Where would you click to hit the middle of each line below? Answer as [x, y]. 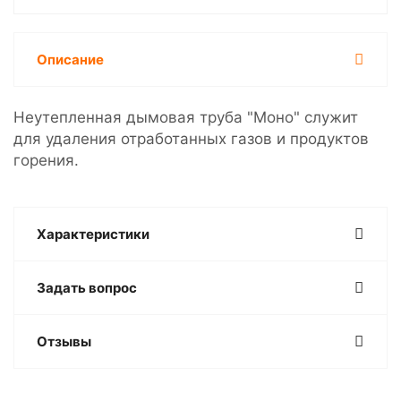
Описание [70, 60]
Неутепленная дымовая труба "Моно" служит [186, 117]
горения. [46, 160]
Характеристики [93, 234]
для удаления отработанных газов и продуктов [191, 139]
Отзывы [64, 341]
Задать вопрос [87, 288]
